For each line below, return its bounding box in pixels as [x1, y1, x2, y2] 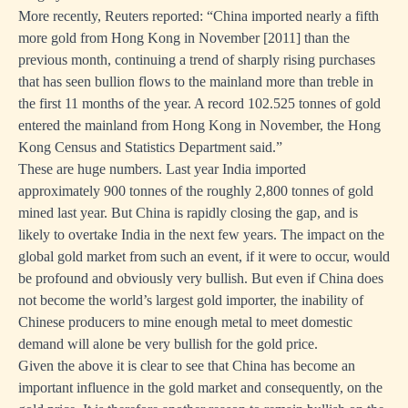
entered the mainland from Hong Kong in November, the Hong [18, 117, 381, 133]
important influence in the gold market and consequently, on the [18, 380, 382, 395]
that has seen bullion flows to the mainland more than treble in [18, 74, 373, 89]
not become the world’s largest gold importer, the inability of [18, 292, 363, 308]
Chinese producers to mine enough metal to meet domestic [18, 314, 352, 330]
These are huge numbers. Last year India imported [18, 161, 306, 177]
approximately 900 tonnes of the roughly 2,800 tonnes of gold [18, 183, 373, 199]
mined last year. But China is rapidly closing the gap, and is [18, 205, 358, 220]
